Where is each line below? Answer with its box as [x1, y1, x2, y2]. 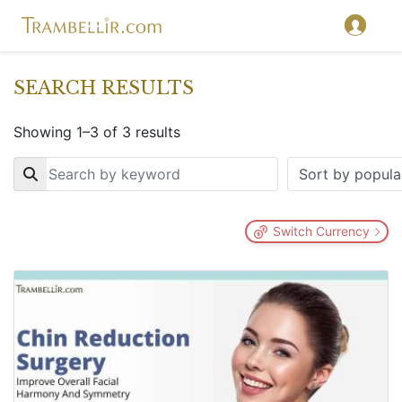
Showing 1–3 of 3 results [13, 123, 180, 141]
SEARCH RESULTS [13, 77, 194, 99]
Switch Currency [273, 223, 370, 239]
